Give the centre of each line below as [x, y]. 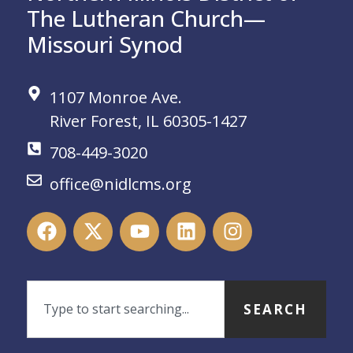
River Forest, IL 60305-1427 [148, 121]
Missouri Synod [105, 44]
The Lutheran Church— [146, 18]
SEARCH [275, 309]
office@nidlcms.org [120, 184]
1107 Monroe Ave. [115, 97]
